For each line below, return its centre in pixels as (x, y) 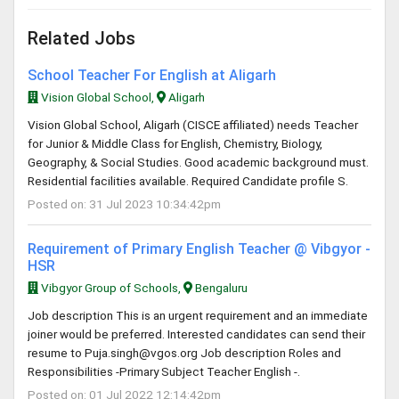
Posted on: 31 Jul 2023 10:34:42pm (124, 204)
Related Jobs (81, 38)
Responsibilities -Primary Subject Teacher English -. (164, 371)
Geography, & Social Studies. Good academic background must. (198, 162)
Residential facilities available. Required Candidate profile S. (188, 181)
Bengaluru (220, 288)
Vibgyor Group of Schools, (110, 288)
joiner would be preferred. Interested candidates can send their (196, 334)
